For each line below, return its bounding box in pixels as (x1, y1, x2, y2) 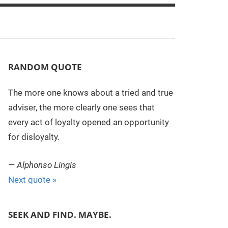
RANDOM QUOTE (8, 61, 82, 73)
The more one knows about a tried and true (8, 88, 173, 98)
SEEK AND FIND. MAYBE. (8, 209, 111, 220)
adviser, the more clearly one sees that (8, 102, 155, 112)
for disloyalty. (8, 132, 60, 142)
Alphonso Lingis (16, 159, 76, 170)
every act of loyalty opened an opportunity (8, 117, 169, 127)
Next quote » (8, 174, 56, 185)
